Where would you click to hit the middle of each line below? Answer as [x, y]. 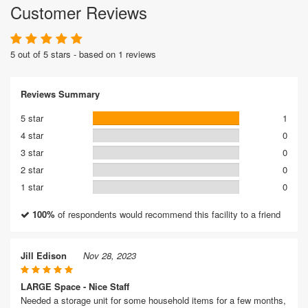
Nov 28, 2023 [110, 255]
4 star [32, 135]
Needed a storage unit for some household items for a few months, [153, 300]
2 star [32, 169]
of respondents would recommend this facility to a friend [168, 214]
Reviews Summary [60, 94]
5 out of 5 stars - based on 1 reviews [83, 54]
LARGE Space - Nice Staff [75, 286]
